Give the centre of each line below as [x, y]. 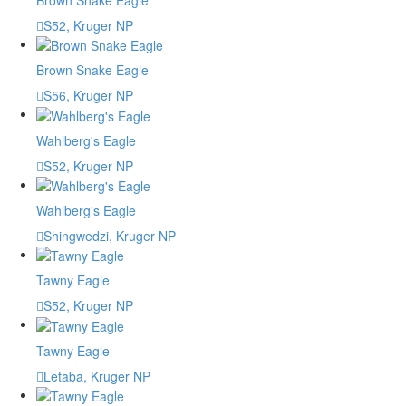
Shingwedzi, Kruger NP [110, 235]
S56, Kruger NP [88, 96]
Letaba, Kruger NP [97, 376]
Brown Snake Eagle [92, 70]
